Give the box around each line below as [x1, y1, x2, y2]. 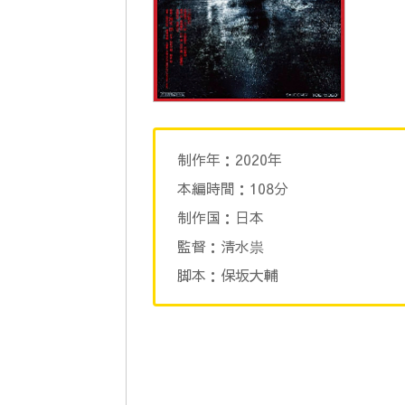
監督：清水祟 [177, 236, 264, 257]
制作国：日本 [177, 207, 264, 228]
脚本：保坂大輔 [177, 265, 278, 286]
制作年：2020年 [177, 149, 282, 170]
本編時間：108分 [177, 178, 288, 199]
